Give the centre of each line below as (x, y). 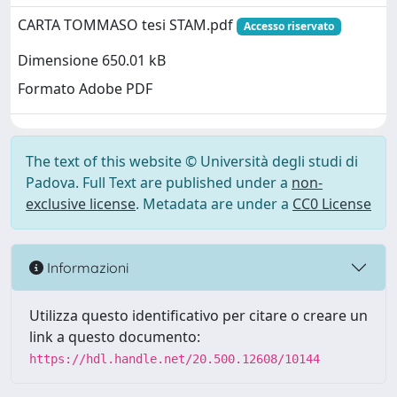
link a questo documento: (115, 337)
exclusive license (81, 204)
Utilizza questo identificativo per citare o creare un (198, 315)
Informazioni (86, 267)
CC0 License (332, 204)
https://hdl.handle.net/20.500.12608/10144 (175, 359)
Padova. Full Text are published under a (159, 183)
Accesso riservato (288, 26)
